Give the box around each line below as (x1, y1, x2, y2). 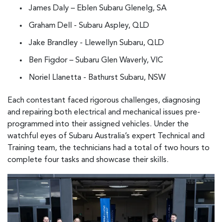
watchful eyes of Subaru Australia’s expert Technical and (7, 132, 205, 140)
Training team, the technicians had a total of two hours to (7, 144, 210, 152)
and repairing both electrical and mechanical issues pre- (7, 108, 200, 116)
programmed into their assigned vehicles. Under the (7, 120, 189, 128)
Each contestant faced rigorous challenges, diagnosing (7, 96, 200, 105)
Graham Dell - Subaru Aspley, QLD (29, 22, 149, 30)
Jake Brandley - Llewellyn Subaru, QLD (29, 39, 164, 48)
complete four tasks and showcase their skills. (7, 156, 168, 164)
